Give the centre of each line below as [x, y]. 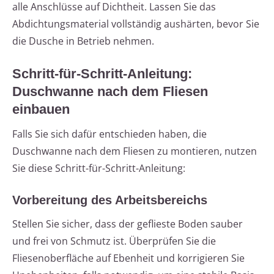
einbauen [41, 109]
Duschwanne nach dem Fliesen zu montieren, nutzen [135, 151]
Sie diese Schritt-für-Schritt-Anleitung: [99, 168]
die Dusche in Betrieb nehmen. [83, 41]
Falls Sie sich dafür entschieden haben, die [109, 134]
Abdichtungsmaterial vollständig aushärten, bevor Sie [136, 24]
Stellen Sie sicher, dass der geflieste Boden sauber [128, 224]
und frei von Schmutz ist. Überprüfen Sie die [114, 241]
